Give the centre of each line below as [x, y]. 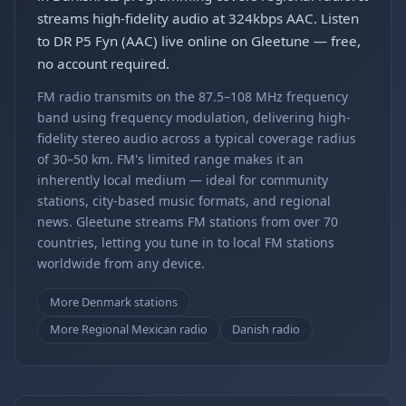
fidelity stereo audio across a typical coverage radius [197, 138]
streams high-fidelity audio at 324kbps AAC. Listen [198, 18]
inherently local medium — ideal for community [183, 180]
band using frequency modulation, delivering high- [194, 117]
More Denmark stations [113, 301]
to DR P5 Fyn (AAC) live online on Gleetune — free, [199, 41]
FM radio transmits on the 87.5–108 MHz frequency [193, 97]
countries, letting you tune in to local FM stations [186, 242]
